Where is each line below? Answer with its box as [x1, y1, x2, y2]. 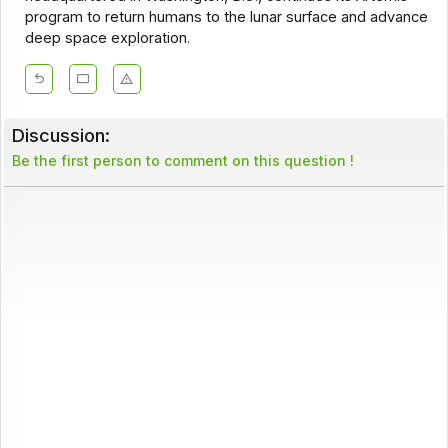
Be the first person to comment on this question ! [11, 152, 354, 170]
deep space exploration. [24, 29, 190, 48]
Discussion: [11, 124, 110, 147]
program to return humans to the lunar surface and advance [24, 8, 428, 27]
